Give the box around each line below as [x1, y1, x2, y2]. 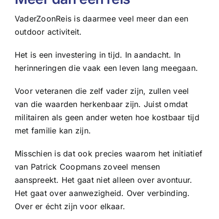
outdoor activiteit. [14, 26, 82, 37]
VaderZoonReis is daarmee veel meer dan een [14, 13, 189, 23]
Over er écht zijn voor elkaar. [14, 201, 126, 211]
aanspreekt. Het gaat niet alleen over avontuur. [14, 175, 193, 185]
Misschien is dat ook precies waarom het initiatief [14, 148, 202, 158]
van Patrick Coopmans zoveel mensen [14, 161, 160, 172]
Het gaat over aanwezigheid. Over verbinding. [14, 188, 190, 198]
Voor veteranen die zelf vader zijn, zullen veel [14, 86, 189, 96]
